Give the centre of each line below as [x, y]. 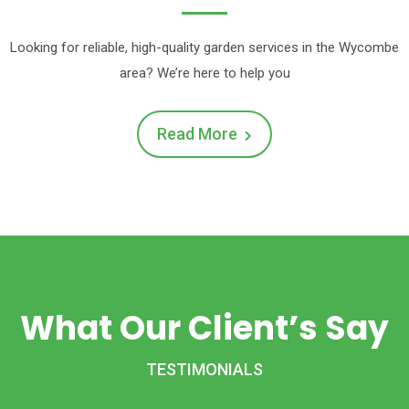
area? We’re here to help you [204, 73]
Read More [197, 133]
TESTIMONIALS [204, 369]
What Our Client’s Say [204, 328]
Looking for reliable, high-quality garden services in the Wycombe [204, 47]
